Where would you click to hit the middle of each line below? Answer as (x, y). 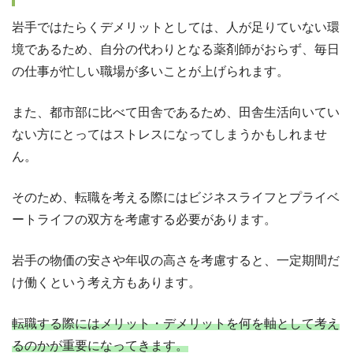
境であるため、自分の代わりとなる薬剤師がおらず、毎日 (176, 50)
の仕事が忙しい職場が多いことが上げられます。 (150, 72)
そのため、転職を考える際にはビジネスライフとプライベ (176, 198)
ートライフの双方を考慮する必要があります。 (144, 220)
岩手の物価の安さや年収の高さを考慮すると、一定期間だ (176, 261)
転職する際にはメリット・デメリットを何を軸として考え (176, 324)
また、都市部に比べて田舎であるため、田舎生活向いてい (176, 113)
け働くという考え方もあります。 (106, 283)
